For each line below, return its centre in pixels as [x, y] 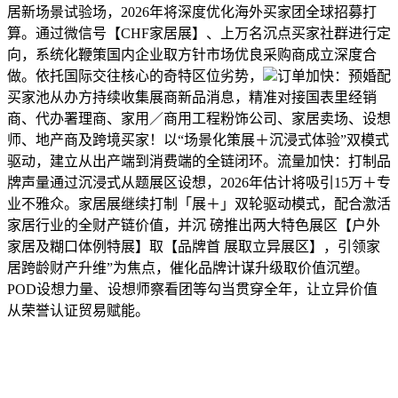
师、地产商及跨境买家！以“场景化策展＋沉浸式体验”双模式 [198, 139]
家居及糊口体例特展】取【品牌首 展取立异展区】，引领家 [194, 246]
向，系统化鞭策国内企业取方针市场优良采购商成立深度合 [192, 54]
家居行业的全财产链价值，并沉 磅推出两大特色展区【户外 [194, 225]
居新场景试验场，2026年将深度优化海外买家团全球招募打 [192, 12]
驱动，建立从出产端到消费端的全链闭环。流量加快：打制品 [199, 161]
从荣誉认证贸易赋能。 [78, 310]
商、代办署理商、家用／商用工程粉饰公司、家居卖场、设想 [199, 118]
